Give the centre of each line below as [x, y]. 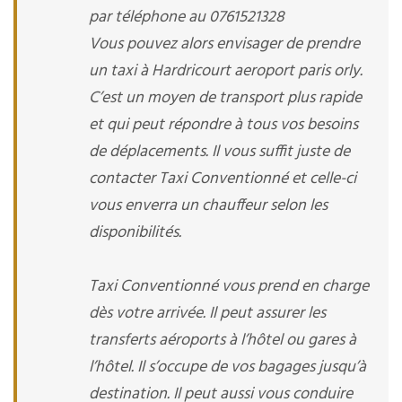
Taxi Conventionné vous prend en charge [229, 287]
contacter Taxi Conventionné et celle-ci [223, 179]
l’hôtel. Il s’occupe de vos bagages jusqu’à [227, 367]
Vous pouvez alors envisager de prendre [224, 44]
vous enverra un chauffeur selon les [208, 206]
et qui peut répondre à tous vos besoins [223, 125]
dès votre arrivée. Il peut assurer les [207, 314]
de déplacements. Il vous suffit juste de [219, 152]
